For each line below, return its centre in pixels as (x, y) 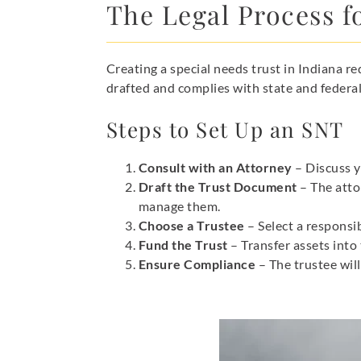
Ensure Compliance (197, 263)
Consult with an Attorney (215, 167)
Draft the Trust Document (218, 186)
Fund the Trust (183, 244)
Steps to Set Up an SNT (225, 129)
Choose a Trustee (191, 225)
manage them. (179, 205)
